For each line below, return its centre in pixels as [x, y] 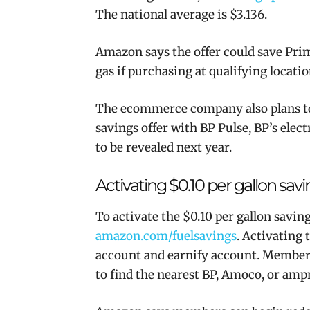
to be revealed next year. [164, 148]
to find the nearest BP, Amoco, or [189, 275]
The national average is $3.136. [181, 15]
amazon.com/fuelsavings [166, 236]
